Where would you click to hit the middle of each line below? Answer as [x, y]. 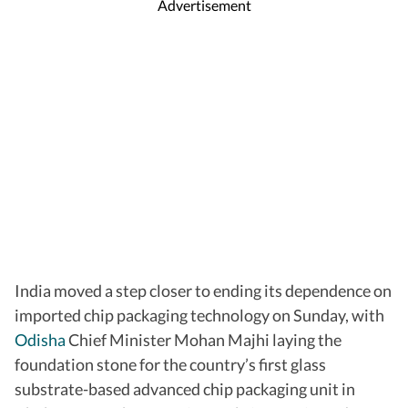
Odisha [40, 340]
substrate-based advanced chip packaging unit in [185, 389]
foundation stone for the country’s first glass [170, 365]
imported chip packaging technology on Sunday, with [199, 316]
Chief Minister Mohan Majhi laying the [204, 340]
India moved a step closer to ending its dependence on [203, 291]
